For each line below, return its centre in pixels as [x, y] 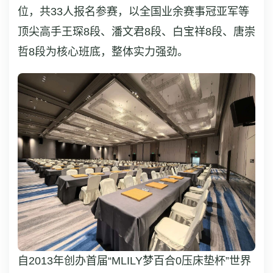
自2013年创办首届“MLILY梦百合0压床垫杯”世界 [134, 261]
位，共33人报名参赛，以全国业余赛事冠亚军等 [133, 11]
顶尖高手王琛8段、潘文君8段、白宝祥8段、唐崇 [136, 31]
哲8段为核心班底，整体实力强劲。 [103, 51]
